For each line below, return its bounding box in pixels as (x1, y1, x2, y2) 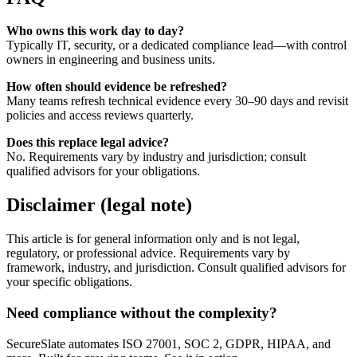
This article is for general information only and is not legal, (6, 232, 300, 246)
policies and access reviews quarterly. (6, 108, 194, 123)
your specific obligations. (6, 275, 132, 289)
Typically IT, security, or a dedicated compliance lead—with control (6, 38, 347, 53)
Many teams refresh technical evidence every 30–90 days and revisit (6, 94, 348, 108)
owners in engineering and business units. (6, 53, 215, 67)
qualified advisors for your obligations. (6, 164, 200, 178)
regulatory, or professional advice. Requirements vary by (6, 246, 290, 261)
